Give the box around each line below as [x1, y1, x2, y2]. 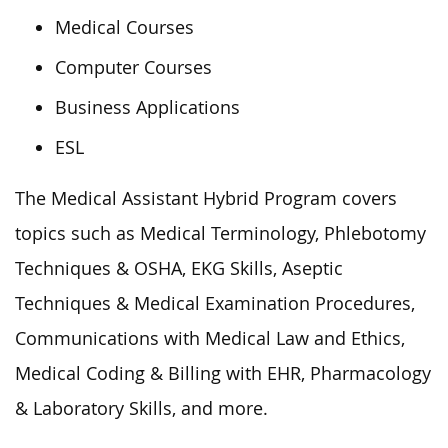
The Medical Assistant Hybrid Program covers [15, 186, 397, 210]
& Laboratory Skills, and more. [15, 396, 268, 420]
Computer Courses [55, 55, 212, 79]
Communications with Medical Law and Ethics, [15, 326, 405, 350]
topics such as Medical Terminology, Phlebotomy [15, 221, 426, 245]
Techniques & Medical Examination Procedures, [15, 291, 415, 315]
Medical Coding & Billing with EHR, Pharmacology [15, 361, 431, 385]
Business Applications [55, 95, 240, 119]
